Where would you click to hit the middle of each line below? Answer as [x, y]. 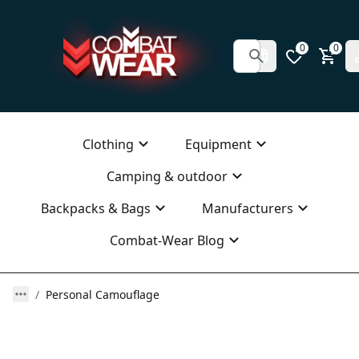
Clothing [108, 144]
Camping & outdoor [167, 176]
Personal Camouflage [103, 294]
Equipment [218, 144]
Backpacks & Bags [95, 208]
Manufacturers [247, 208]
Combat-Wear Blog [167, 240]
